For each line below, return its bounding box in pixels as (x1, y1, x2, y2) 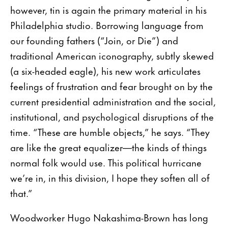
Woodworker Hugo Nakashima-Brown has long (10, 209, 208, 224)
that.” (10, 185, 33, 200)
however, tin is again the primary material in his (10, 2, 207, 17)
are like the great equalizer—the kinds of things (10, 139, 207, 154)
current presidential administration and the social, (10, 93, 216, 108)
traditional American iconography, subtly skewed (10, 47, 214, 63)
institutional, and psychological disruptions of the (10, 108, 214, 124)
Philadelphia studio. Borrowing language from (10, 17, 204, 32)
